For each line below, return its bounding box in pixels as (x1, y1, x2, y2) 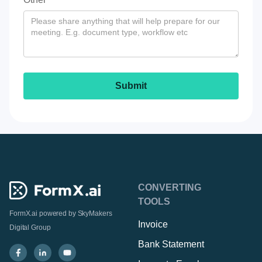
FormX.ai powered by (9, 209, 78, 218)
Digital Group (9, 223, 51, 232)
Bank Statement (138, 239, 204, 250)
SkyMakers (77, 209, 112, 218)
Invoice (138, 219, 168, 230)
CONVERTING (138, 182, 201, 193)
